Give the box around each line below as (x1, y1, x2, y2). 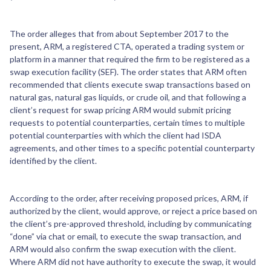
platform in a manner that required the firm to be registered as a (10, 54, 250, 65)
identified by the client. (10, 155, 97, 166)
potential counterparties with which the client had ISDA (10, 130, 221, 141)
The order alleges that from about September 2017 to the (10, 28, 229, 39)
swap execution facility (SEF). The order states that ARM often (10, 67, 247, 77)
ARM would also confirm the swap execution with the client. (10, 244, 236, 255)
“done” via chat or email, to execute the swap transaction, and (10, 231, 241, 242)
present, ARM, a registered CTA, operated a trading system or (10, 41, 244, 52)
